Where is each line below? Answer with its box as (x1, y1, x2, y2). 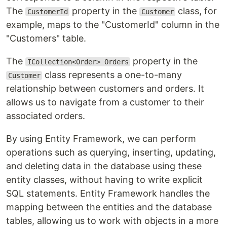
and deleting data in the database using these (6, 161, 202, 171)
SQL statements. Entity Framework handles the (6, 188, 210, 199)
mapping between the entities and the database (6, 202, 212, 212)
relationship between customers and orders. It (6, 83, 204, 94)
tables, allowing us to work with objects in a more (6, 215, 218, 226)
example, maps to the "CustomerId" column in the (6, 19, 219, 30)
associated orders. (6, 110, 85, 121)
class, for (175, 6, 217, 16)
